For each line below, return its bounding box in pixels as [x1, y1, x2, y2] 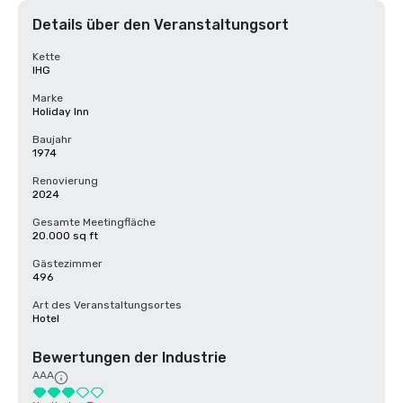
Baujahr [32, 133, 72, 146]
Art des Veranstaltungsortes [32, 299, 182, 311]
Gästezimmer [32, 257, 103, 270]
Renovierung [32, 175, 98, 187]
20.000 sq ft [32, 229, 98, 242]
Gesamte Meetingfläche [32, 216, 156, 228]
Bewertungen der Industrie [32, 349, 227, 366]
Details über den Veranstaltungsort [32, 16, 289, 33]
